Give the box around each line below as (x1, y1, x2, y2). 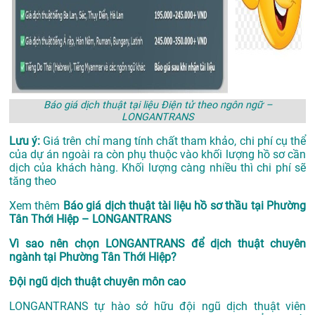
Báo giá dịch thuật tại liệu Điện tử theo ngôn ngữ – (43, 99, 272, 112)
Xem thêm (9, 199, 63, 213)
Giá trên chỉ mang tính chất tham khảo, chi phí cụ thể (43, 134, 307, 148)
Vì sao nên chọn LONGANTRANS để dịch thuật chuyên (9, 237, 306, 251)
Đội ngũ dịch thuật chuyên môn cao (9, 275, 186, 289)
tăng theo (9, 174, 56, 188)
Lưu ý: (9, 134, 44, 148)
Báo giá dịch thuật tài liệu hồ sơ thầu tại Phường (63, 199, 307, 213)
